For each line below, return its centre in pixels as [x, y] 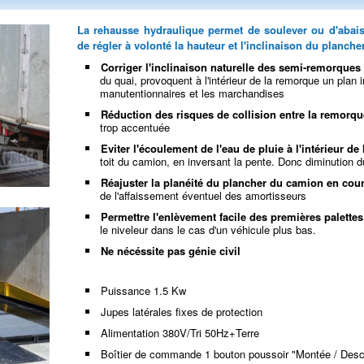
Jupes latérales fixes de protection [182, 312]
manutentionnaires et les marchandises [193, 93]
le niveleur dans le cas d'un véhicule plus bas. [208, 230]
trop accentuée [135, 127]
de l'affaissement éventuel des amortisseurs [204, 195]
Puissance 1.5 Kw [144, 290]
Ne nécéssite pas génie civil [171, 251]
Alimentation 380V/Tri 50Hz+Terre [180, 333]
